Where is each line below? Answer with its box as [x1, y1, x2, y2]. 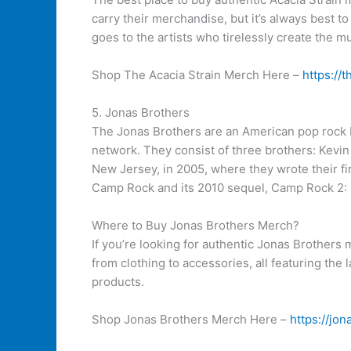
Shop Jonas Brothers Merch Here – [92, 312, 290, 327]
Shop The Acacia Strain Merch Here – [92, 67, 302, 82]
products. [92, 274, 144, 289]
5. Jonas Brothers [92, 105, 190, 120]
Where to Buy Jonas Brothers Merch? [92, 218, 299, 233]
